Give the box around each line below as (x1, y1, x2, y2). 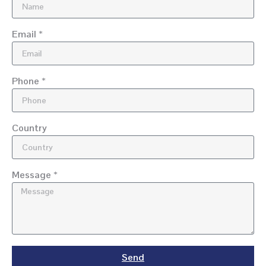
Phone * (12, 75, 46, 88)
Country (12, 122, 47, 135)
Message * (12, 169, 58, 182)
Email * (12, 28, 43, 41)
